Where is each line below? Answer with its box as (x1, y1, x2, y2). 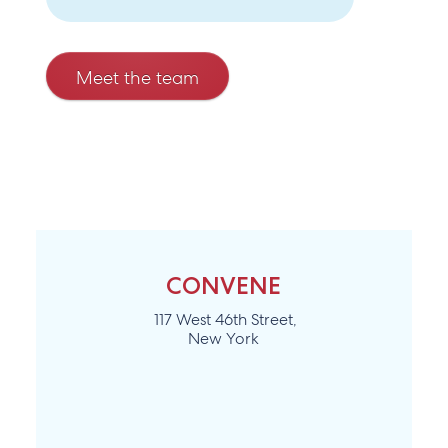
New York (188, 328, 260, 350)
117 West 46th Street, (150, 309, 298, 331)
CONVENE (166, 271, 282, 301)
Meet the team (75, 65, 199, 89)
